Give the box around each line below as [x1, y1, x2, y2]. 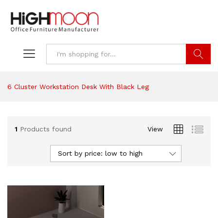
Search [186, 71, 211, 79]
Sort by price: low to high [58, 149, 143, 158]
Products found [20, 125, 72, 133]
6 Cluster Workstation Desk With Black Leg [7, 83, 149, 91]
